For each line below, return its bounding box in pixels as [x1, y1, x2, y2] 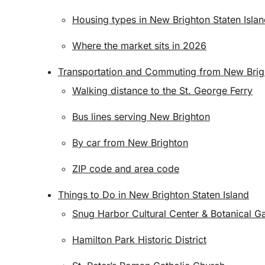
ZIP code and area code [72, 163, 179, 174]
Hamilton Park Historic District [72, 234, 206, 245]
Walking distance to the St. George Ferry [72, 85, 253, 96]
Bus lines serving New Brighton [72, 111, 210, 122]
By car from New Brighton [72, 137, 188, 148]
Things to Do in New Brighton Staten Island [58, 189, 249, 201]
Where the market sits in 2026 [72, 40, 206, 51]
